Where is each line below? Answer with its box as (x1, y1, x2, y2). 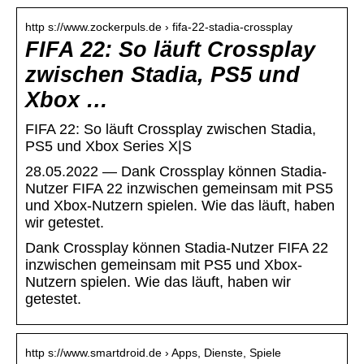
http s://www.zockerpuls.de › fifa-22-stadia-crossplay (25, 20, 292, 34)
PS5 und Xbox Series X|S (25, 138, 192, 155)
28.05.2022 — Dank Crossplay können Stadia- (25, 163, 327, 180)
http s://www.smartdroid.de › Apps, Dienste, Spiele (25, 346, 281, 360)
